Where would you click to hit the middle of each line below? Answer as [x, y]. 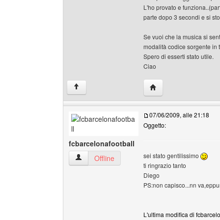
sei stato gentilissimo [172, 155]
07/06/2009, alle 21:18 [179, 115]
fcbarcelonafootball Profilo [115, 158]
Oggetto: [155, 125]
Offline [104, 158]
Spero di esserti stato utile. [179, 56]
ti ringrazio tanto [165, 165]
